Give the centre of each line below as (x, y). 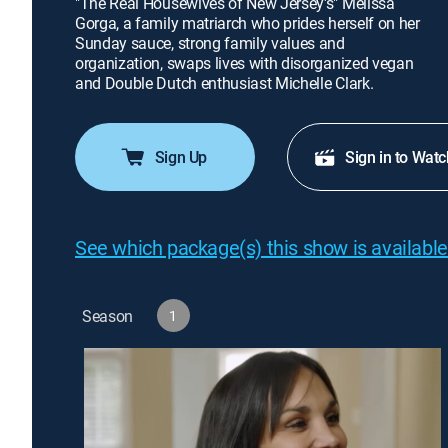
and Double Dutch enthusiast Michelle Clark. (224, 83)
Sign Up (181, 157)
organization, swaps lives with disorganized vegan (244, 63)
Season (108, 315)
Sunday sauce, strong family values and (210, 43)
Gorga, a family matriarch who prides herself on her (247, 23)
